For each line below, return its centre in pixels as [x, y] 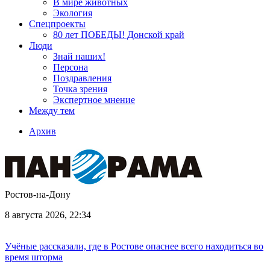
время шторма [34, 257]
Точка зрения [80, 89]
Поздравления [82, 78]
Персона [71, 67]
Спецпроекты [57, 24]
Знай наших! [79, 56]
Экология [73, 13]
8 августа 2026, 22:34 [48, 215]
